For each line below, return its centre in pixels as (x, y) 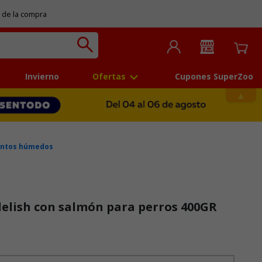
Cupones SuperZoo (214, 77)
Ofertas (109, 77)
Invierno (42, 77)
